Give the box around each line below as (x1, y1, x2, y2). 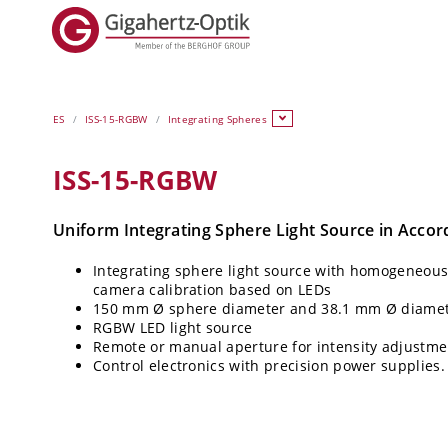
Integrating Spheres (167, 112, 267, 126)
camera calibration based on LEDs (93, 279, 332, 299)
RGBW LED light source (93, 317, 253, 337)
